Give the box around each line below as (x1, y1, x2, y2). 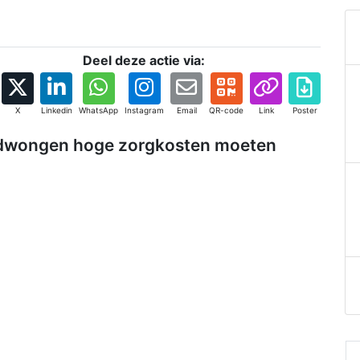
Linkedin (40, 105, 72, 116)
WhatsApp (79, 105, 118, 116)
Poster (292, 105, 317, 116)
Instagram (125, 105, 164, 116)
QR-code (209, 105, 243, 116)
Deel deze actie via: (83, 52, 205, 69)
